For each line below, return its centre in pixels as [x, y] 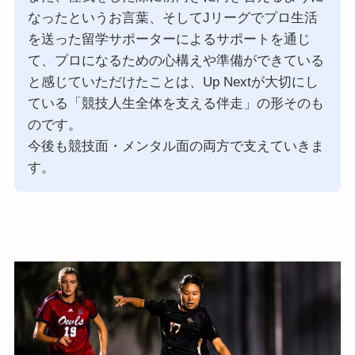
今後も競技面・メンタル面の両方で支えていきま [176, 146]
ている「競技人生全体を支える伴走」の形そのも [176, 103]
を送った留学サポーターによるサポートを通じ [169, 39]
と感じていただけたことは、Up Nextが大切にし [173, 82]
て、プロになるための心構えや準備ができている [176, 60]
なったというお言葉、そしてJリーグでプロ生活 [172, 17]
